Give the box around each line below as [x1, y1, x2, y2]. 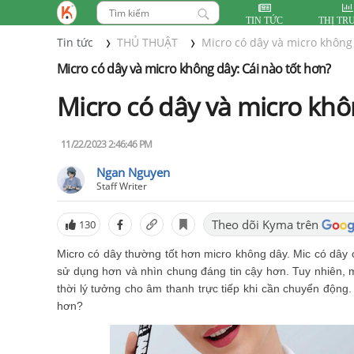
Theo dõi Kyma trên [212, 217, 318, 233]
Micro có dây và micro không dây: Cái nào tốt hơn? [57, 60, 331, 77]
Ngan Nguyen [96, 164, 170, 181]
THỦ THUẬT [117, 35, 178, 50]
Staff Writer [96, 179, 147, 194]
